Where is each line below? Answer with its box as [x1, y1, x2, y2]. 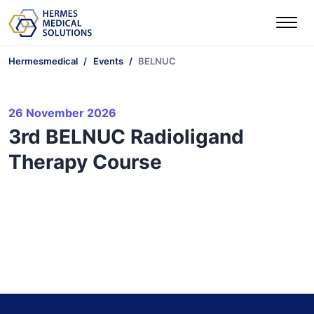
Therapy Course [8, 150, 162, 175]
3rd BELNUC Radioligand [8, 125, 244, 149]
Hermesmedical [8, 55, 78, 67]
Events [93, 55, 123, 67]
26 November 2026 [8, 106, 116, 121]
